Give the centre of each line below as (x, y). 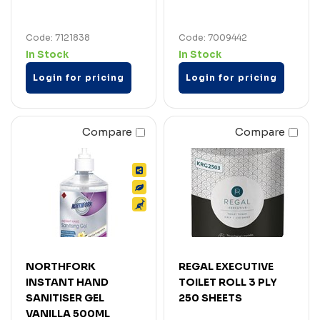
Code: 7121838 (58, 37)
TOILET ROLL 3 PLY (228, 282)
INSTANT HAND (67, 282)
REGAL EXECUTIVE (226, 266)
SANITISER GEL (65, 297)
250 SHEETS (210, 297)
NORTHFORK (61, 266)
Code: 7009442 (213, 37)
